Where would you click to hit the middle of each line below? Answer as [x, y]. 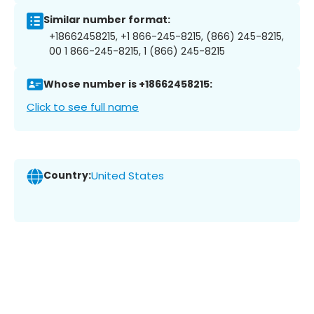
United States [128, 176]
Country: [67, 176]
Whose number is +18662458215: [128, 84]
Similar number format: [107, 20]
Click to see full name [83, 107]
